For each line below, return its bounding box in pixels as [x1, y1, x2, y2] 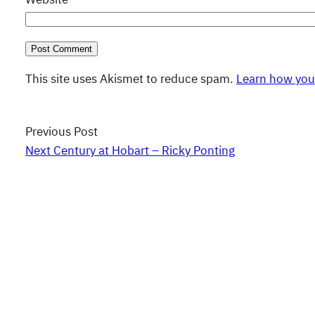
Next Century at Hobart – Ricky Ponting [25, 142, 235, 158]
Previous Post [25, 123, 98, 139]
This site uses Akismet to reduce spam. [25, 71, 236, 87]
